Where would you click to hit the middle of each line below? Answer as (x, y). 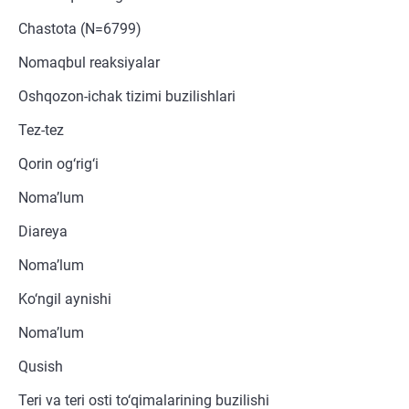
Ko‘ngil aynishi (65, 299)
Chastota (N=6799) (80, 29)
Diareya (43, 232)
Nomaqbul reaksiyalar (89, 63)
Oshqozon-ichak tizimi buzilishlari (127, 97)
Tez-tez (41, 131)
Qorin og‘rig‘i (58, 164)
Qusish (41, 367)
